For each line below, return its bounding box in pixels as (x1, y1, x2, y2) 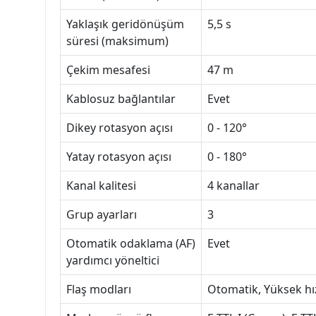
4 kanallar (207, 178, 260, 194)
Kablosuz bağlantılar (66, 91, 176, 107)
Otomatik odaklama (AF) (66, 236, 195, 252)
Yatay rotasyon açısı (66, 149, 171, 165)
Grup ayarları (66, 207, 137, 223)
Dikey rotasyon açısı (66, 120, 173, 136)
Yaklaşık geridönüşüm (66, 16, 184, 32)
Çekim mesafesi (66, 62, 150, 78)
